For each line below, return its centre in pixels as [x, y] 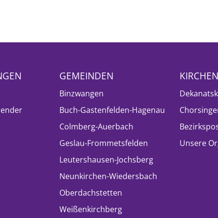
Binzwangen [82, 93]
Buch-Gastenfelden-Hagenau [112, 110]
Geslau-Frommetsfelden [104, 143]
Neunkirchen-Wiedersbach [108, 176]
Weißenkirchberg [91, 209]
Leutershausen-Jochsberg [106, 160]
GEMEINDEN [86, 76]
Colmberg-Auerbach [96, 127]
